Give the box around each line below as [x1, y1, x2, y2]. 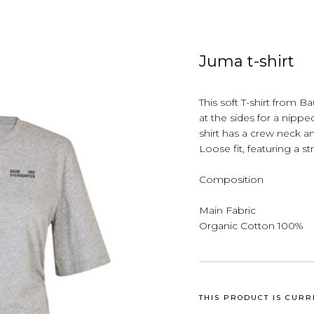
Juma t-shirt [199, 52, 294, 71]
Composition [199, 173, 264, 186]
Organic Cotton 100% [199, 219, 303, 232]
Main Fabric [199, 204, 256, 217]
